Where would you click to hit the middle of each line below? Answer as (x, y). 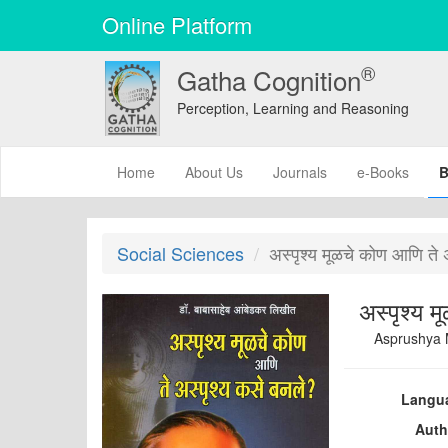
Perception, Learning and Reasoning (292, 108)
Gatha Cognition (268, 79)
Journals (300, 172)
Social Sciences (180, 253)
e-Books (383, 172)
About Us (214, 172)
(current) (181, 171)
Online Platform (177, 24)
